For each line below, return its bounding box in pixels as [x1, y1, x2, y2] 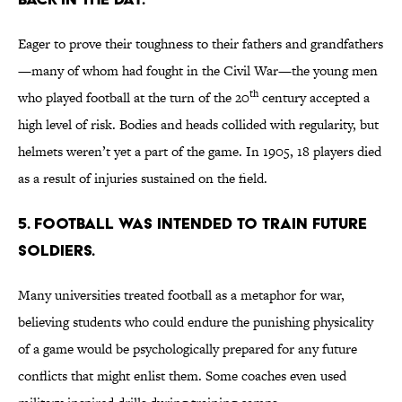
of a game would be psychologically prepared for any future [18, 339, 357, 359]
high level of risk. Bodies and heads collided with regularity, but [18, 115, 379, 135]
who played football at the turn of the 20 [18, 88, 249, 108]
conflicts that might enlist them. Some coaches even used [18, 366, 346, 386]
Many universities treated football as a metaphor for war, [18, 285, 345, 305]
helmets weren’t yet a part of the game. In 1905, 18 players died [18, 142, 381, 162]
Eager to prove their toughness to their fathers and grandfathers [18, 34, 383, 54]
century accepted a [258, 88, 370, 108]
